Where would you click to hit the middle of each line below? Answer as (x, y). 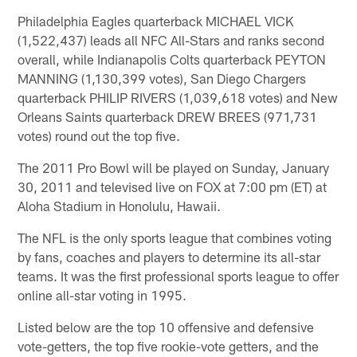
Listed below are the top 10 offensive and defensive (166, 326)
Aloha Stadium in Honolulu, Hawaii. (120, 205)
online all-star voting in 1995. (102, 294)
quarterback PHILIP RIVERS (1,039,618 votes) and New (178, 97)
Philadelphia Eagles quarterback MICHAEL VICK (156, 20)
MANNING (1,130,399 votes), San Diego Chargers (162, 78)
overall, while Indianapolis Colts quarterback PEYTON (172, 59)
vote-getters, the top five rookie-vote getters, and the (169, 345)
